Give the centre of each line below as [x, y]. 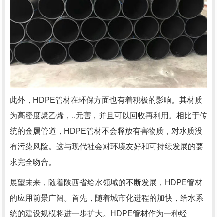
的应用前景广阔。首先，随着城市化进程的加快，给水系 [107, 198]
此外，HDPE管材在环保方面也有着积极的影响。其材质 [106, 100]
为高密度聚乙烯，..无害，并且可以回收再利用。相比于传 [108, 116]
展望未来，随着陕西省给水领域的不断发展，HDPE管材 [106, 182]
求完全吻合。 [33, 162]
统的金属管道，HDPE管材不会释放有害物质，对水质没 [106, 131]
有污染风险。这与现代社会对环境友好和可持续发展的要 [107, 147]
